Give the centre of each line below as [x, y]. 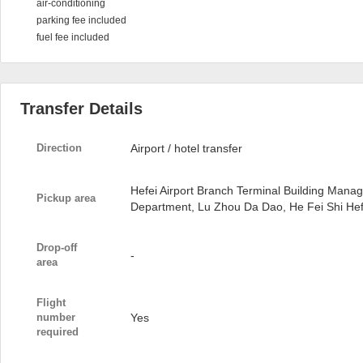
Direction [59, 148]
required [58, 332]
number [56, 317]
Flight [51, 303]
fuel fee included [73, 37]
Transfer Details [81, 109]
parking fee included [81, 20]
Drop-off [57, 248]
